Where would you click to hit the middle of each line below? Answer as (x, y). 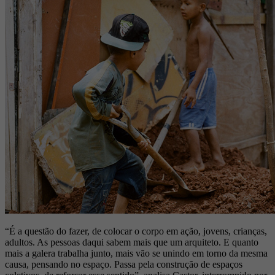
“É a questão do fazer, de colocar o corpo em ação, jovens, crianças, (136, 231)
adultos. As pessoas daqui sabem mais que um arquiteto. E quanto (132, 242)
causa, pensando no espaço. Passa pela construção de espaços (124, 265)
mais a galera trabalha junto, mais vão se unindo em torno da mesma (136, 254)
